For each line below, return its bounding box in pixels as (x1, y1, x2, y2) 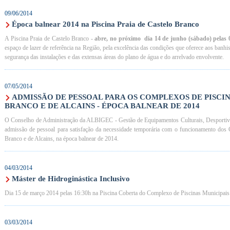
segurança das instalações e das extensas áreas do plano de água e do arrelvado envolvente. (5, 53, 224, 61)
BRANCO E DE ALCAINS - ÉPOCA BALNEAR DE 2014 (5, 102, 200, 110)
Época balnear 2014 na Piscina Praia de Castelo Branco (12, 20, 199, 28)
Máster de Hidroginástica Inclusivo (12, 175, 130, 183)
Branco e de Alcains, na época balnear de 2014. (5, 135, 119, 142)
